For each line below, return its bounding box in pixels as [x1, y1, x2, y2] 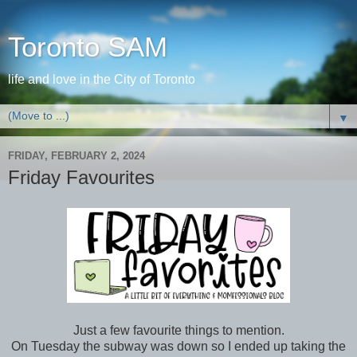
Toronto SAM [8, 32, 167, 62]
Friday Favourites [8, 167, 155, 188]
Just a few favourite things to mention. [73, 323, 284, 337]
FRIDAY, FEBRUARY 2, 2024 [8, 149, 145, 162]
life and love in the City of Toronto [8, 73, 195, 86]
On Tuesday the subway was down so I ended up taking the [11, 339, 346, 353]
